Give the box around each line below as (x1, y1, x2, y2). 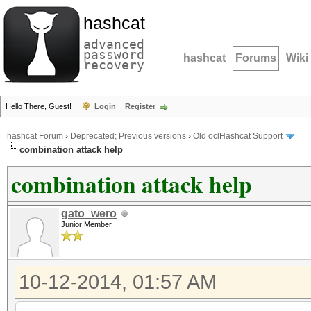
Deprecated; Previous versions (70, 131, 186, 142)
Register (125, 102, 155, 110)
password (83, 47, 144, 62)
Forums (235, 52, 276, 64)
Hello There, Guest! (6, 102, 74, 110)
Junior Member (61, 220, 112, 228)
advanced (83, 37, 144, 51)
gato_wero (61, 208, 117, 219)
